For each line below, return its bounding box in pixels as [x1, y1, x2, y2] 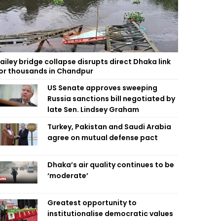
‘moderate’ [47, 171, 88, 181]
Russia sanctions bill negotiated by [47, 94, 175, 104]
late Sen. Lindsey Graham [47, 105, 139, 114]
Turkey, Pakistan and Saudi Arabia [47, 122, 171, 132]
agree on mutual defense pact [47, 133, 158, 143]
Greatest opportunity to [47, 198, 137, 208]
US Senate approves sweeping [47, 83, 157, 93]
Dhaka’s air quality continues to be [47, 160, 174, 170]
